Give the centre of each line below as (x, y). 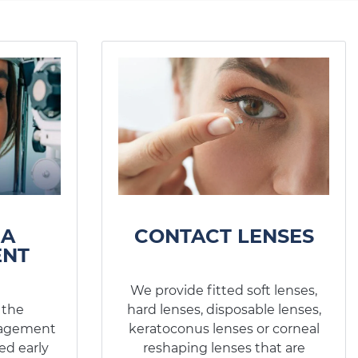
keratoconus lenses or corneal (224, 328)
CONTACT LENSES (224, 236)
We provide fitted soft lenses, (224, 290)
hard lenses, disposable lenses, (224, 309)
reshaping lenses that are (224, 348)
